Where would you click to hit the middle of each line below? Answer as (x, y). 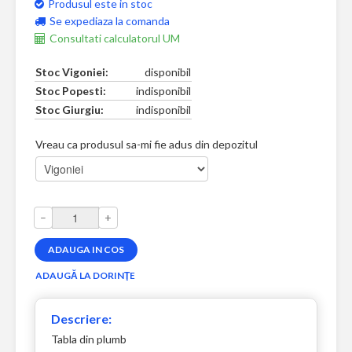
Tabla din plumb (89, 339)
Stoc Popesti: (71, 91)
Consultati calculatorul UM (115, 38)
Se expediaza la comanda (110, 21)
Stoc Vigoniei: (72, 72)
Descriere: (81, 319)
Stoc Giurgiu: (70, 110)
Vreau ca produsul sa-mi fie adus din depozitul (147, 145)
